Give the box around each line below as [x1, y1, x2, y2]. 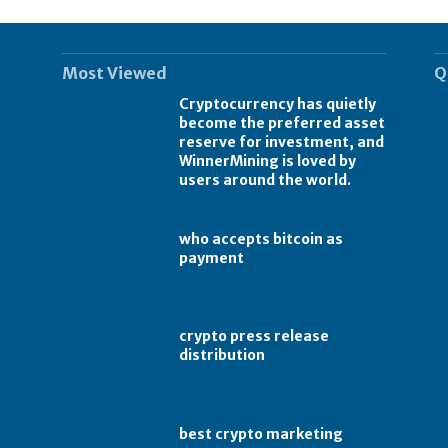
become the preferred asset [179, 113, 386, 132]
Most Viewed [62, 62, 167, 83]
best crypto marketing [179, 425, 344, 444]
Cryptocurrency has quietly [179, 94, 377, 113]
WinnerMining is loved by [179, 151, 357, 170]
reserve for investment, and [179, 132, 385, 151]
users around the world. [179, 170, 352, 189]
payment [179, 248, 245, 267]
